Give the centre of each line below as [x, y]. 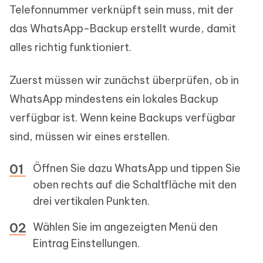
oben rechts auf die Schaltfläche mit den [135, 185]
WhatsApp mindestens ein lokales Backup [114, 99]
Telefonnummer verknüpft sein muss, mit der [122, 10]
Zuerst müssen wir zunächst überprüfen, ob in [124, 80]
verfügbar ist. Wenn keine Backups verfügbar [123, 118]
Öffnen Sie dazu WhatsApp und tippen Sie [137, 168]
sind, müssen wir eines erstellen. [90, 137]
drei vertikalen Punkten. [91, 201]
